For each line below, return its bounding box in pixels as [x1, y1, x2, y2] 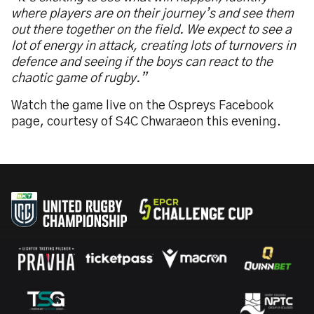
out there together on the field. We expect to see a [11, 24, 292, 36]
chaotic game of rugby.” [11, 72, 146, 85]
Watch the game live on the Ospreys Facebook [11, 100, 273, 112]
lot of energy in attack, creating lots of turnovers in [11, 40, 296, 53]
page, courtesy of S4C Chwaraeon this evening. [11, 116, 281, 128]
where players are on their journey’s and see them [11, 8, 294, 20]
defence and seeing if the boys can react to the [11, 56, 273, 69]
